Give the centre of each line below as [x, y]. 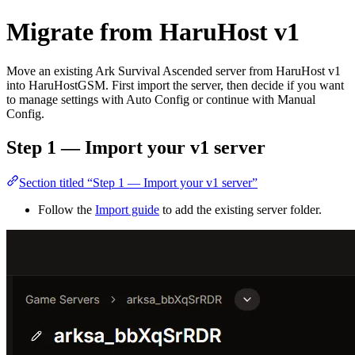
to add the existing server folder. [240, 209]
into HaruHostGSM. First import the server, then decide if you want [175, 85]
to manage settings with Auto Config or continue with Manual [161, 99]
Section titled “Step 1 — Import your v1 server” [138, 182]
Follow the [67, 209]
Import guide [127, 209]
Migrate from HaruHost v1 [153, 32]
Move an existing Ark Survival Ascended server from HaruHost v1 [174, 71]
